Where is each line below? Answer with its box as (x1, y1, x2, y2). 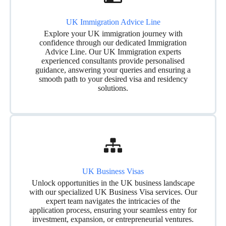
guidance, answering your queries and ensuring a (35, 65, 191, 74)
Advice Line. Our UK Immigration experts (45, 47, 181, 56)
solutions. (98, 83, 128, 92)
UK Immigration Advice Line (66, 17, 160, 26)
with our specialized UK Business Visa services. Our (29, 187, 197, 196)
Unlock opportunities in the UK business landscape (31, 178, 195, 187)
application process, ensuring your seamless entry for (29, 205, 197, 214)
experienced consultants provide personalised (41, 56, 185, 65)
